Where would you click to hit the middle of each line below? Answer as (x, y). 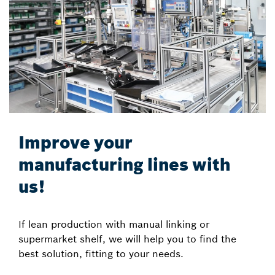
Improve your (76, 142)
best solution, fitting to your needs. (101, 253)
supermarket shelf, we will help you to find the (127, 238)
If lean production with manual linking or (114, 224)
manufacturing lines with (124, 165)
